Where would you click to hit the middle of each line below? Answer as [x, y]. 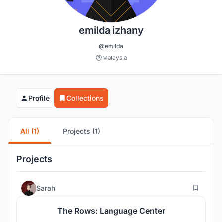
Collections [85, 98]
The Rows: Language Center [111, 211]
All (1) [30, 131]
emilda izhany [111, 30]
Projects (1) [82, 131]
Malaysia [114, 58]
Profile [39, 98]
